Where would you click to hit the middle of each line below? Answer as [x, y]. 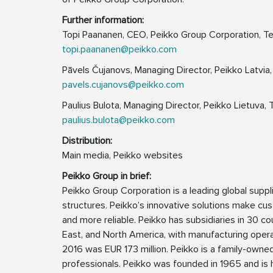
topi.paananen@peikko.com [119, 50]
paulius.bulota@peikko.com [119, 120]
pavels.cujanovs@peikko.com [123, 85]
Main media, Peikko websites [122, 156]
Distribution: [87, 141]
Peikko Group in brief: [107, 176]
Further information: [103, 20]
